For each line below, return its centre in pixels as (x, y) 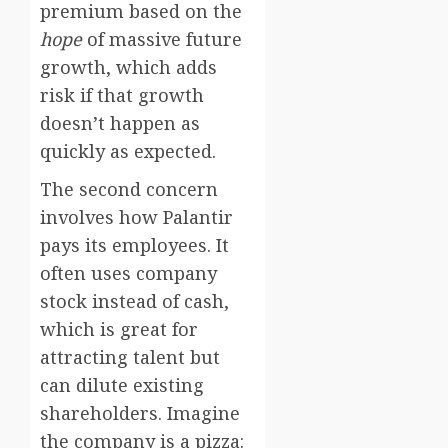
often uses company (128, 273)
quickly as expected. (128, 151)
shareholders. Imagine (140, 413)
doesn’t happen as (120, 123)
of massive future (162, 39)
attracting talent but (130, 357)
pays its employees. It (134, 245)
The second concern (129, 189)
